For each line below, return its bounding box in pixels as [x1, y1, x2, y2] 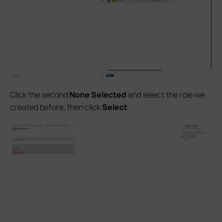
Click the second [10, 89, 69, 101]
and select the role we [126, 89, 205, 101]
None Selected [69, 89, 126, 101]
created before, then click [10, 102, 102, 113]
